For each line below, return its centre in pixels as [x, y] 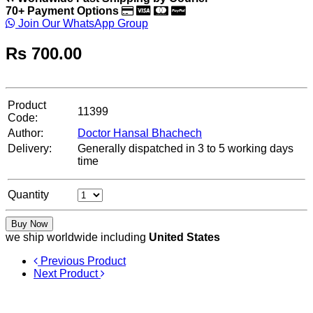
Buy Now [29, 224]
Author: [26, 133]
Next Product [67, 274]
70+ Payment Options [62, 11]
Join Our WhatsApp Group [82, 24]
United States [184, 238]
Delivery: [30, 149]
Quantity [28, 195]
